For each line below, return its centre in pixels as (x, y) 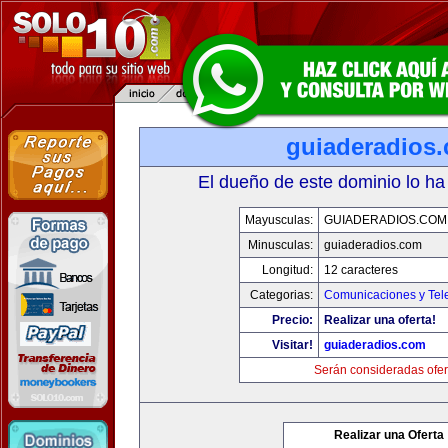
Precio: (292, 320)
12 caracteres (360, 270)
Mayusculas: (278, 220)
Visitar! (292, 345)
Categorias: (281, 295)
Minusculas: (280, 245)
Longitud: (287, 270)
